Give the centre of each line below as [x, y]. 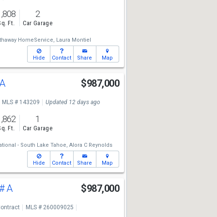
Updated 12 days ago [73, 102]
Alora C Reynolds [91, 145]
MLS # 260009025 [49, 207]
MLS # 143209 [21, 102]
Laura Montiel [73, 40]
